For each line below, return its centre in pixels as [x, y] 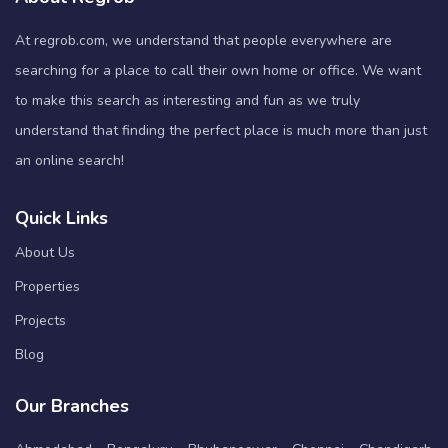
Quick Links [61, 217]
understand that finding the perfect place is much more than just [221, 130]
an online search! [69, 160]
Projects [40, 320]
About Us [45, 252]
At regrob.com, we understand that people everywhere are [203, 40]
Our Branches [72, 405]
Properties [47, 286]
